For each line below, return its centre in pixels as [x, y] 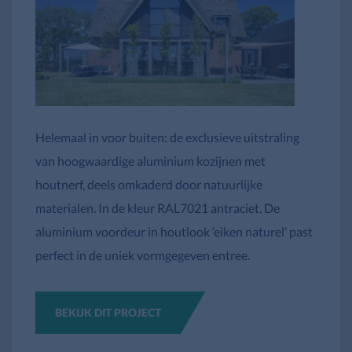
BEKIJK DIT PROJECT [108, 312]
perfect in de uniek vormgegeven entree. [143, 255]
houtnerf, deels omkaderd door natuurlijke [149, 184]
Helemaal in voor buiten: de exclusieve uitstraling [167, 137]
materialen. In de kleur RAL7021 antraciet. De [158, 207]
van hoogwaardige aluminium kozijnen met [150, 160]
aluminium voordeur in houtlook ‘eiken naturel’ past [174, 231]
